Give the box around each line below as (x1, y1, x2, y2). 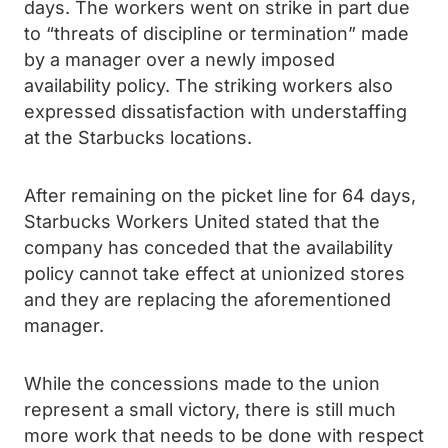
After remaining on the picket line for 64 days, (24, 185, 416, 206)
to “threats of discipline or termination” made (24, 23, 409, 44)
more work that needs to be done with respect (24, 425, 424, 446)
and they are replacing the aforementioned (24, 289, 391, 310)
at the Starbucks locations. (24, 127, 252, 148)
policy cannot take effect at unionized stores (24, 263, 405, 284)
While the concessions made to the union (24, 373, 380, 394)
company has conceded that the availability (24, 237, 393, 258)
